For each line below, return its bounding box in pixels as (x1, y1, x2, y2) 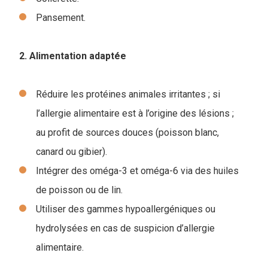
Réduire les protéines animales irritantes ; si (36, 88, 220, 100)
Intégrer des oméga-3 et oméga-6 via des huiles (36, 165, 239, 176)
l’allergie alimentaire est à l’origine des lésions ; (36, 107, 234, 119)
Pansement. (36, 11, 86, 23)
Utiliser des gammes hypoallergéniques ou (36, 203, 215, 215)
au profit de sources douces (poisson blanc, (36, 126, 219, 138)
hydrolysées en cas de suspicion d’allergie (36, 222, 215, 234)
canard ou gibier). (36, 145, 107, 157)
